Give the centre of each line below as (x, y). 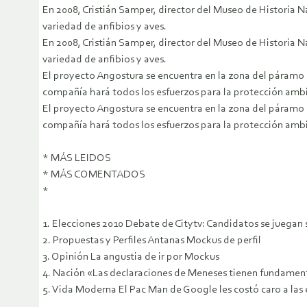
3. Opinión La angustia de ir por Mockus (131, 257)
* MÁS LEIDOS (77, 159)
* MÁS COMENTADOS (94, 175)
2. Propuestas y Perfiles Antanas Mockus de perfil (152, 241)
